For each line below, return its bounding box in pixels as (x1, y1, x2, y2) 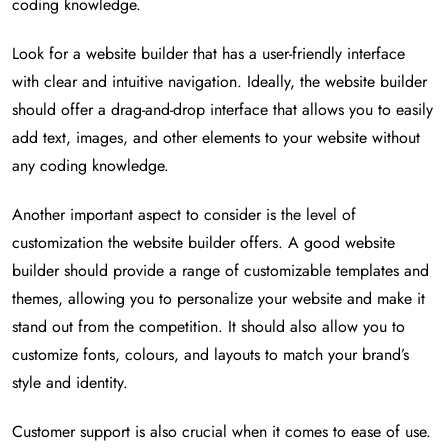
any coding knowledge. (12, 154, 169, 178)
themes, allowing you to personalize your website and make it (12, 287, 425, 311)
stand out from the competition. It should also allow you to (12, 315, 405, 339)
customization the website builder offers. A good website (12, 231, 395, 255)
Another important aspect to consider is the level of (12, 203, 356, 227)
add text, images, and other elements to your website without (12, 126, 420, 150)
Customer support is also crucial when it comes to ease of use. (12, 420, 431, 444)
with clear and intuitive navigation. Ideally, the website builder (12, 70, 427, 94)
